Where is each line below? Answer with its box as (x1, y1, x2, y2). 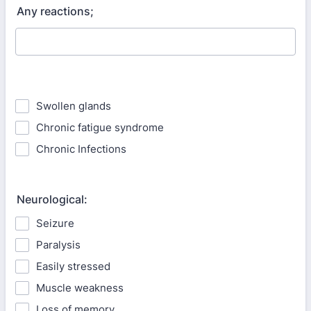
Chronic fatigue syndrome (36, 121, 164, 134)
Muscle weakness (36, 281, 124, 294)
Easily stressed (36, 260, 110, 273)
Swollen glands (36, 99, 111, 112)
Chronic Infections (36, 142, 126, 155)
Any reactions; (17, 4, 94, 18)
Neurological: (17, 192, 87, 206)
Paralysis (36, 238, 81, 251)
